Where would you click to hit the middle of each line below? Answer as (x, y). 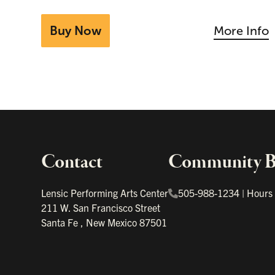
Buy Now (76, 31)
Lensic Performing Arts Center (105, 192)
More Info (242, 31)
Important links (59, 165)
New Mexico (113, 222)
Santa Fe (61, 222)
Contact (72, 163)
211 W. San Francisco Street (101, 207)
